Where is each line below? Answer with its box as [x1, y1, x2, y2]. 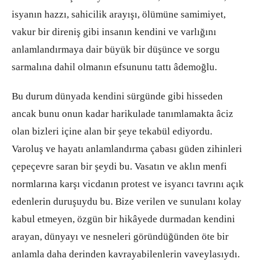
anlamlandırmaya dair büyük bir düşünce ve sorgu [12, 44, 220, 56]
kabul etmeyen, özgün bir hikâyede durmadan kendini [12, 213, 235, 225]
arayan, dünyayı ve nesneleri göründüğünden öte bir [12, 231, 229, 243]
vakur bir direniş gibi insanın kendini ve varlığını [12, 26, 216, 38]
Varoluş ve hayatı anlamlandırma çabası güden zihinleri [12, 143, 242, 155]
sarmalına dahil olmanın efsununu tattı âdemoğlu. [12, 61, 217, 73]
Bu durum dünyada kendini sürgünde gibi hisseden [12, 91, 223, 102]
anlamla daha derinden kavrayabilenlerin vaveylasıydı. [12, 249, 240, 260]
